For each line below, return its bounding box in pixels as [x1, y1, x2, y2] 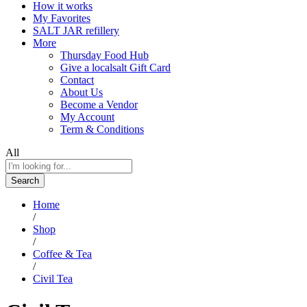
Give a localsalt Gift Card [60, 61, 171, 73]
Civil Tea [33, 272, 73, 284]
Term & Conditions [60, 123, 144, 135]
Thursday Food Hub [60, 49, 149, 61]
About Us [60, 86, 103, 98]
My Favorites [33, 12, 90, 24]
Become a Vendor [60, 98, 138, 110]
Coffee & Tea [33, 247, 92, 260]
